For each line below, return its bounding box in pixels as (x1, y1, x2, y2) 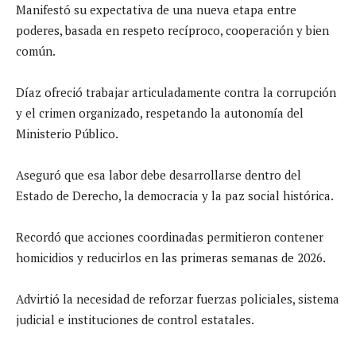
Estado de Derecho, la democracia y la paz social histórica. (16, 187, 334, 203)
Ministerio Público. (16, 125, 118, 141)
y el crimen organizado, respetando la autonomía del (16, 104, 304, 121)
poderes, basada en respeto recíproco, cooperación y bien (16, 21, 329, 38)
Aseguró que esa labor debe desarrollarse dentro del (16, 166, 301, 183)
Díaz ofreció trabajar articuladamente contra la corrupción (16, 83, 336, 100)
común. (16, 42, 56, 59)
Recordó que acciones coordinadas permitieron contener (16, 228, 323, 245)
